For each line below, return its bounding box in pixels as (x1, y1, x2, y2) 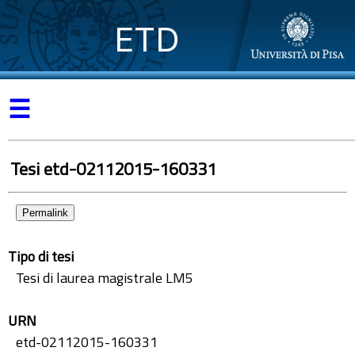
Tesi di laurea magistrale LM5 (16, 267, 193, 288)
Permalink (22, 207, 68, 219)
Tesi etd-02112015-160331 (10, 155, 216, 182)
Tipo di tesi (8, 246, 74, 267)
